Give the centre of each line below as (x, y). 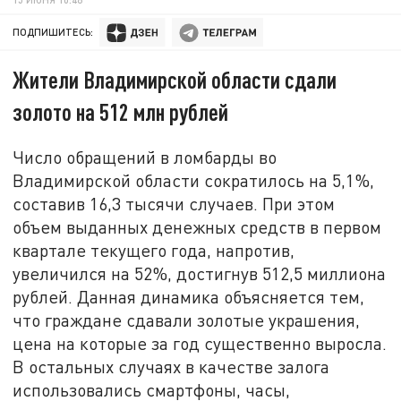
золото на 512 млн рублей (121, 112)
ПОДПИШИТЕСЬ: (53, 32)
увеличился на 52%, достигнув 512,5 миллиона (200, 273)
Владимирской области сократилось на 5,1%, (194, 180)
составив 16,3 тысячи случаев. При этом (174, 203)
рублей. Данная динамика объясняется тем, (189, 296)
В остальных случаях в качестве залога (171, 366)
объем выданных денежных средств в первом (197, 226)
